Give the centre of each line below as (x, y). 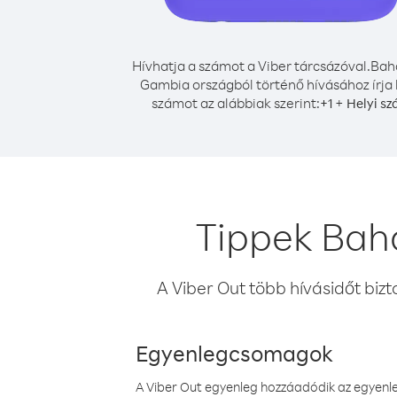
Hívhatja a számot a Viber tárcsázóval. (251, 66)
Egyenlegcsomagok (234, 353)
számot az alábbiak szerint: (235, 103)
